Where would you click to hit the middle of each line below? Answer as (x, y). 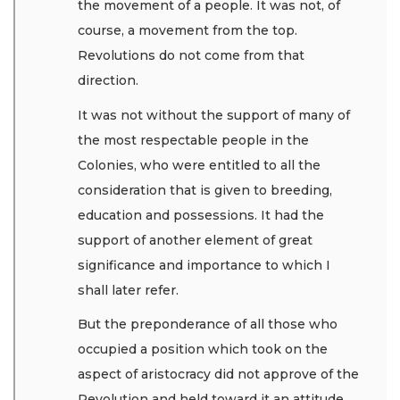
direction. (110, 81)
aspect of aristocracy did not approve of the (218, 375)
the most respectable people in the (193, 140)
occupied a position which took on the (203, 350)
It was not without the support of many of (214, 115)
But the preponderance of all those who (208, 325)
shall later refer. (130, 290)
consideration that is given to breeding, (205, 190)
